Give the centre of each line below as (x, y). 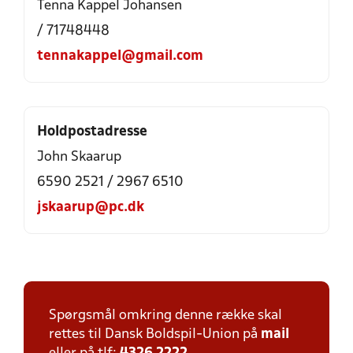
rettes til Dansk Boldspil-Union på (155, 334)
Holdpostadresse (92, 132)
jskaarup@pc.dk (91, 208)
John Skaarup (79, 157)
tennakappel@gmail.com (120, 56)
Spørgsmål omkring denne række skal (165, 316)
